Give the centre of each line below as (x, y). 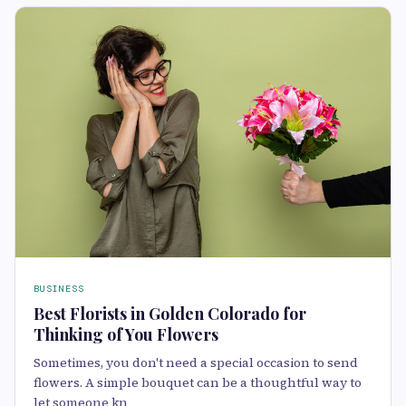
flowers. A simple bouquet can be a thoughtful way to (198, 382)
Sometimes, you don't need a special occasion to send (196, 362)
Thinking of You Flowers (126, 334)
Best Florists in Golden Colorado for (170, 314)
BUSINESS (59, 289)
